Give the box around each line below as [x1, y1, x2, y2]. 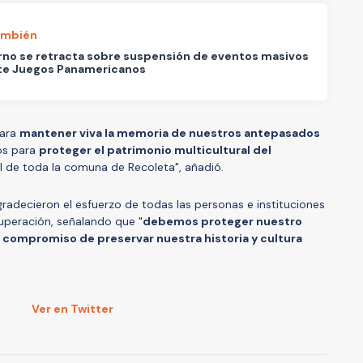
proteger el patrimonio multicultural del [39, 142, 271, 157]
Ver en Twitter [31, 301, 113, 316]
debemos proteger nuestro [143, 213, 302, 228]
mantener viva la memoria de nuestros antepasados [19, 125, 320, 140]
